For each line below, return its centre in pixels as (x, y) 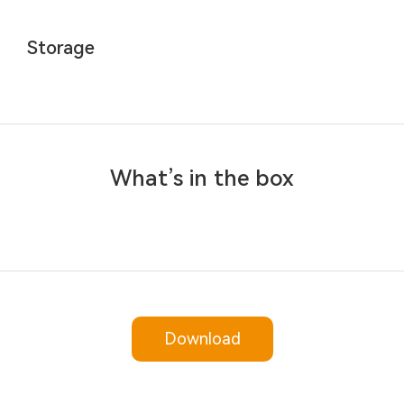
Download (202, 339)
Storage (61, 47)
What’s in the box (202, 179)
